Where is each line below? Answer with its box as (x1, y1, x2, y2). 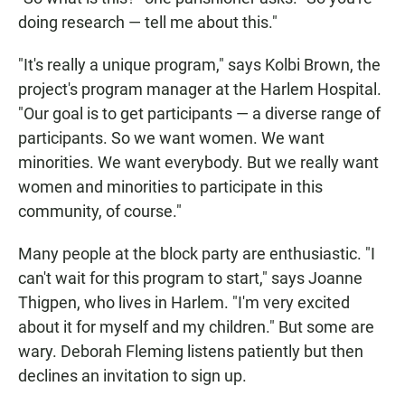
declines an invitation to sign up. (18, 365, 247, 385)
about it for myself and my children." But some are (18, 316, 374, 336)
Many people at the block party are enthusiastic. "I (18, 243, 375, 263)
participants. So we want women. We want (18, 127, 325, 147)
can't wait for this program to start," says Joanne (18, 268, 363, 287)
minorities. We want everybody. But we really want (18, 152, 379, 172)
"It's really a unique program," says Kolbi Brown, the (18, 54, 381, 74)
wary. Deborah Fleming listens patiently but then (18, 341, 363, 361)
